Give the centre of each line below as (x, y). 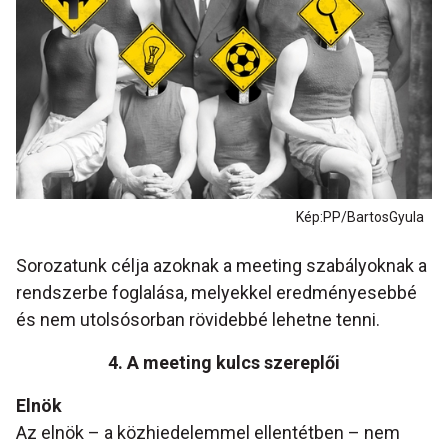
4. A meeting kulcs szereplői (224, 363)
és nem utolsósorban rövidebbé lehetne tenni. (198, 320)
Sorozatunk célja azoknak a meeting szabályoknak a (221, 266)
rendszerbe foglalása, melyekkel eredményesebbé (216, 293)
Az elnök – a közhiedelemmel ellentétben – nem (208, 433)
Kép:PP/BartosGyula (360, 217)
